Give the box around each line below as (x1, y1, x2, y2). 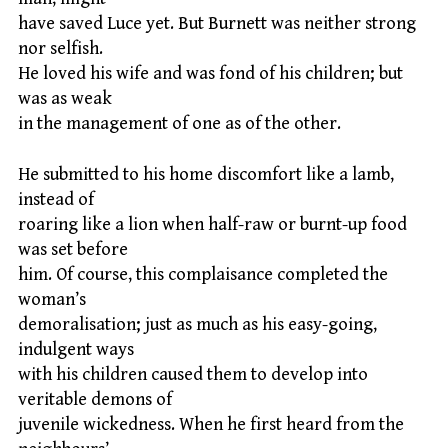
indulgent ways (18, 338, 134, 360)
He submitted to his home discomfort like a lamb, (18, 163, 394, 185)
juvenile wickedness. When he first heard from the (18, 413, 404, 435)
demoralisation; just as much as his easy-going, (18, 313, 377, 335)
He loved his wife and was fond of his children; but (18, 63, 403, 85)
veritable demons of (18, 388, 172, 410)
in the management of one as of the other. (18, 113, 341, 135)
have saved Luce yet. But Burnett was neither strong (18, 13, 416, 35)
